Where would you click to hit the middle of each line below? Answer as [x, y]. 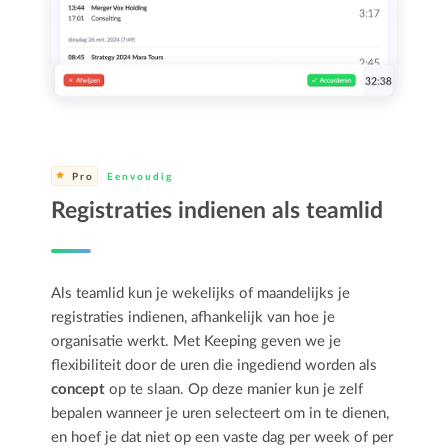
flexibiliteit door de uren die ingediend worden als [214, 365]
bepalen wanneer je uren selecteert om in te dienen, [220, 413]
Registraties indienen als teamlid [217, 210]
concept [78, 389]
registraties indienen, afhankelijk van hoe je [193, 317]
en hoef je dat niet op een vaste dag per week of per [222, 437]
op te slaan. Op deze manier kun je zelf [234, 389]
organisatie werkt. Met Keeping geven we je [196, 341]
